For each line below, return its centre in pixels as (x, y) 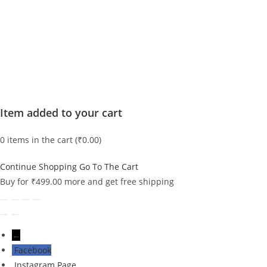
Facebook (33, 250)
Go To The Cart (109, 167)
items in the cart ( (41, 140)
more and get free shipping (118, 181)
